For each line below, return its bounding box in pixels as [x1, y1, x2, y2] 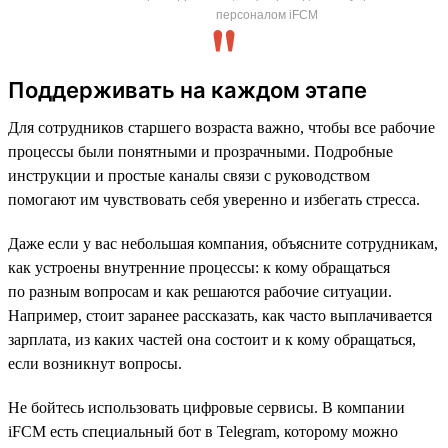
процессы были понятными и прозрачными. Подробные [8, 142, 393, 160]
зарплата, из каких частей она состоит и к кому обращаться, [8, 330, 416, 348]
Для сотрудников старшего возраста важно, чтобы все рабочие [8, 118, 435, 136]
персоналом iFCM [215, 7, 318, 22]
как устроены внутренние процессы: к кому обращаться [8, 258, 390, 276]
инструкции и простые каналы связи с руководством [8, 166, 370, 184]
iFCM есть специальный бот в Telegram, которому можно [8, 422, 398, 440]
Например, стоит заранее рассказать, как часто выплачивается [8, 306, 432, 324]
